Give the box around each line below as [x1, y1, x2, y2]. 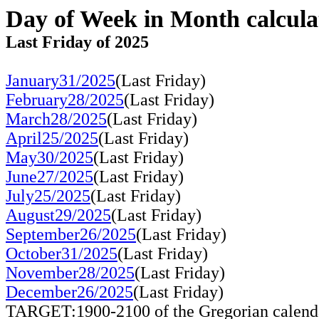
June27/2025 [6, 167, 93, 186]
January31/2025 [6, 71, 115, 90]
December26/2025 [6, 283, 133, 301]
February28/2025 [6, 90, 124, 109]
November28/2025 [6, 263, 135, 282]
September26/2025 [6, 225, 136, 244]
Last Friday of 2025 [6, 33, 149, 51]
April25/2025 [6, 129, 98, 147]
